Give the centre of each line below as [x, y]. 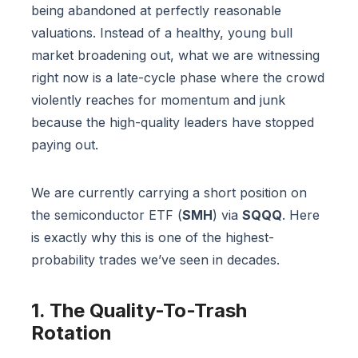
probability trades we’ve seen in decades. [155, 260]
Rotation [72, 333]
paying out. [65, 145]
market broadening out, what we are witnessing [175, 56]
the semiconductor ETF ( [107, 215]
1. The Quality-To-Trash [139, 311]
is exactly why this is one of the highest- [153, 238]
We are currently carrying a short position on [169, 193]
